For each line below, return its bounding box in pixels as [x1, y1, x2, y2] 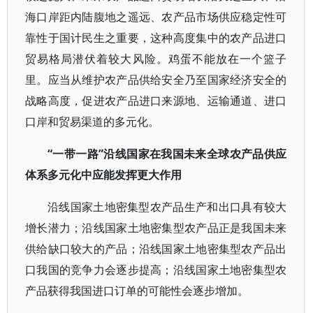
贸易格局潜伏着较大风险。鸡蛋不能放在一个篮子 [25, 51, 287, 67]
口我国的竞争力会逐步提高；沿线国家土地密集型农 [25, 262, 287, 278]
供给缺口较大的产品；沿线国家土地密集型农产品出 [25, 241, 287, 257]
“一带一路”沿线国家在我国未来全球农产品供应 [48, 146, 287, 162]
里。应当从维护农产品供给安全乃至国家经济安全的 [25, 72, 287, 88]
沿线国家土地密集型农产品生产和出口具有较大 [48, 199, 287, 215]
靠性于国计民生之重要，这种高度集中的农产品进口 [25, 30, 287, 46]
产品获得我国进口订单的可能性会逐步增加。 [25, 283, 249, 299]
